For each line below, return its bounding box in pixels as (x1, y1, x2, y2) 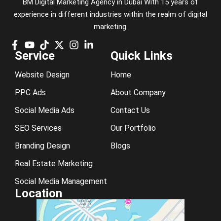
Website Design (15, 70, 70, 80)
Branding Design (15, 141, 70, 151)
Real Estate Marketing (15, 159, 93, 169)
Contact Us (110, 106, 150, 115)
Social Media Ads (15, 106, 74, 115)
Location (15, 186, 62, 201)
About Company (110, 88, 166, 98)
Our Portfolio (110, 123, 156, 133)
